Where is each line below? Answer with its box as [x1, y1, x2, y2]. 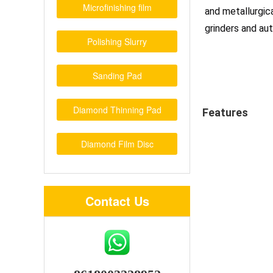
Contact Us [85, 192, 149, 210]
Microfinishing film [82, 1, 152, 13]
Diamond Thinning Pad [73, 104, 161, 116]
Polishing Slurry [87, 35, 147, 48]
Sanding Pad [92, 69, 142, 82]
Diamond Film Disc [80, 138, 154, 150]
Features [202, 106, 248, 119]
